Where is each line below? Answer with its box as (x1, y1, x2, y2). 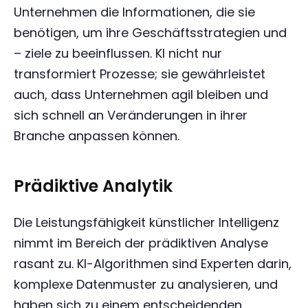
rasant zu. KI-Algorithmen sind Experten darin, (14, 255, 291, 272)
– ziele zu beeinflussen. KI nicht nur (14, 45, 222, 62)
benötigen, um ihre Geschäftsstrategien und (14, 24, 287, 41)
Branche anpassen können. (14, 127, 179, 144)
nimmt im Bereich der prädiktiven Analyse (14, 234, 268, 252)
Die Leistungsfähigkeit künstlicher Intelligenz (14, 214, 279, 231)
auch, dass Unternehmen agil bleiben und (14, 86, 268, 103)
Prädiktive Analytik (14, 175, 173, 197)
